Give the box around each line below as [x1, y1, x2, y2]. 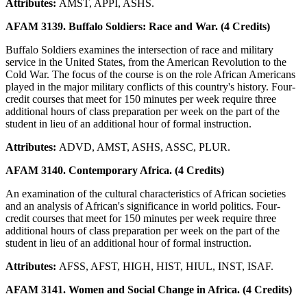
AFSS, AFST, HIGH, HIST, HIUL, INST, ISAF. [59, 260, 273, 272]
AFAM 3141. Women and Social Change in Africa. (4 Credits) [5, 283, 292, 295]
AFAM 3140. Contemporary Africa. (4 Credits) [5, 164, 224, 176]
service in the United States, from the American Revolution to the [5, 56, 286, 68]
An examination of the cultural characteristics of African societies [5, 187, 286, 199]
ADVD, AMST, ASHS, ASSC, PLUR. [59, 140, 230, 153]
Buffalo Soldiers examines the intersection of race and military [5, 43, 273, 56]
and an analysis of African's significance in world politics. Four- [5, 199, 280, 212]
